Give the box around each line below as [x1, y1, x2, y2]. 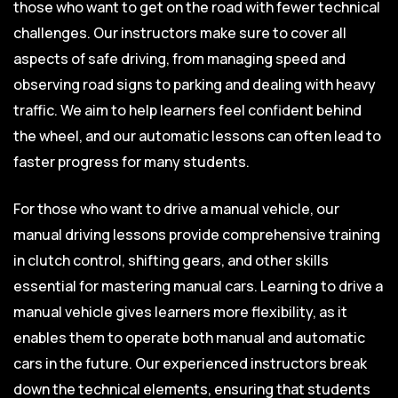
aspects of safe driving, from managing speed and [13, 48, 346, 68]
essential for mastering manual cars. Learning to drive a [13, 275, 383, 296]
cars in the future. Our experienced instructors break [13, 353, 367, 373]
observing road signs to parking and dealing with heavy [13, 74, 376, 94]
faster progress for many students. [13, 151, 250, 171]
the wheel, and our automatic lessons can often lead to [13, 125, 381, 146]
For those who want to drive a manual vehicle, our [13, 198, 339, 219]
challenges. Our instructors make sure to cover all [13, 22, 346, 43]
